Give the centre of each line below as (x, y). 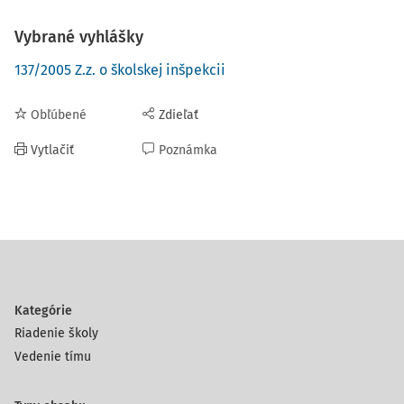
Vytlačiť (52, 150)
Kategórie (43, 311)
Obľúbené (59, 115)
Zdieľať (179, 115)
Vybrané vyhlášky (79, 37)
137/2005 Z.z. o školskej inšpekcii (120, 70)
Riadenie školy (56, 333)
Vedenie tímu (53, 357)
